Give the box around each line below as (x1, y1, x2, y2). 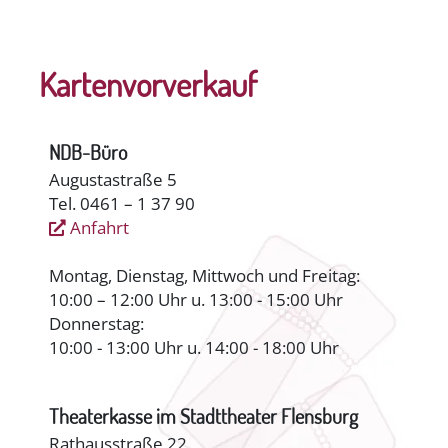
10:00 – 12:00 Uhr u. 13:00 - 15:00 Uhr (49, 288, 344, 312)
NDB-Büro (49, 140, 128, 166)
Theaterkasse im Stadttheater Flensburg (49, 403, 359, 429)
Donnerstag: (49, 312, 145, 336)
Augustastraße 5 (49, 168, 178, 192)
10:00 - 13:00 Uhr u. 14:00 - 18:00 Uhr (49, 336, 340, 360)
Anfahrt (66, 216, 130, 240)
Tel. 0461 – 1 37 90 (49, 192, 196, 216)
